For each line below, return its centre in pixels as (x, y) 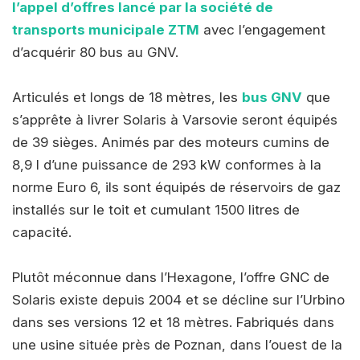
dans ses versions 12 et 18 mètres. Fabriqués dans (173, 323)
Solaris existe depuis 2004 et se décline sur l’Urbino (178, 300)
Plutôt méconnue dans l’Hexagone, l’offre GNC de (171, 278)
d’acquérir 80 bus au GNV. (95, 53)
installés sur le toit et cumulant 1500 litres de (156, 210)
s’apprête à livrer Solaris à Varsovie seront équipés (175, 120)
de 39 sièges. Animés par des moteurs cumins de (171, 143)
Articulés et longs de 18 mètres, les (127, 98)
